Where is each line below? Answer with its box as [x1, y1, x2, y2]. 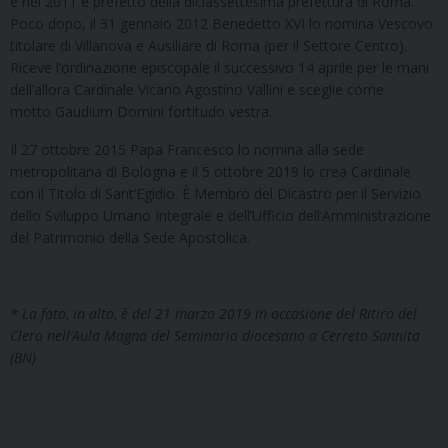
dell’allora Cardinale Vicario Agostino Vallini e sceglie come [10, 79, 384, 99]
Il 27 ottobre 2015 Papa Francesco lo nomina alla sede [10, 139, 364, 159]
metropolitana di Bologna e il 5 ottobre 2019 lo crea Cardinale [10, 161, 411, 181]
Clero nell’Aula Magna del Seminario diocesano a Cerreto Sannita [10, 325, 420, 345]
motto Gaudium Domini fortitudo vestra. [10, 101, 272, 121]
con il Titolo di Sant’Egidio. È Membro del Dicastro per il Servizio [10, 183, 421, 203]
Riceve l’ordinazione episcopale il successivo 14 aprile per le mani [10, 57, 429, 77]
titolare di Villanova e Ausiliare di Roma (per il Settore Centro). [10, 35, 407, 55]
